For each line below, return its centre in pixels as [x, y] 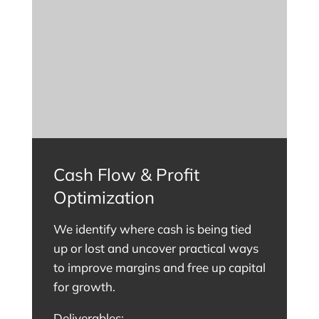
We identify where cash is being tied [152, 229]
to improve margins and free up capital [159, 268]
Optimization [104, 198]
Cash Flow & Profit [126, 175]
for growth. [84, 287]
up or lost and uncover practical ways [156, 249]
